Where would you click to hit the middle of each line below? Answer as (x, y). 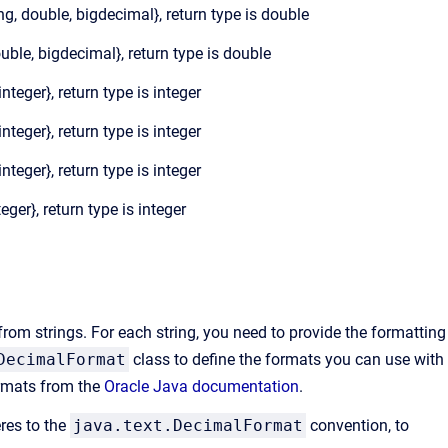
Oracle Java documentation (201, 386)
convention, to (357, 425)
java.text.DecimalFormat (188, 425)
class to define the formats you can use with (286, 359)
